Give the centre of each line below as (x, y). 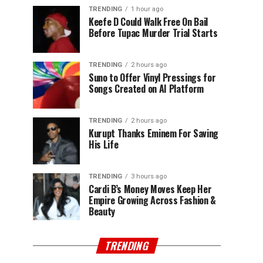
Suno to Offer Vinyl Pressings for (152, 77)
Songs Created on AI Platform (146, 89)
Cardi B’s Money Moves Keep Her (150, 189)
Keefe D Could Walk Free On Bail (149, 22)
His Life (104, 144)
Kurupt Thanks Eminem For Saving (154, 133)
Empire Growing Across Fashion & (153, 200)
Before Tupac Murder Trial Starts (153, 33)
